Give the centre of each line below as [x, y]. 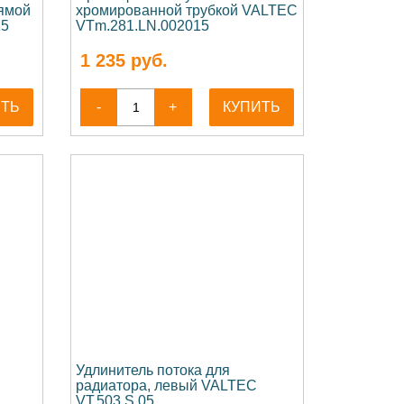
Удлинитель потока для [152, 370]
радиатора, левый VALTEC [166, 386]
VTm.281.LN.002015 [142, 26]
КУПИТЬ [252, 107]
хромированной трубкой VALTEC [186, 10]
